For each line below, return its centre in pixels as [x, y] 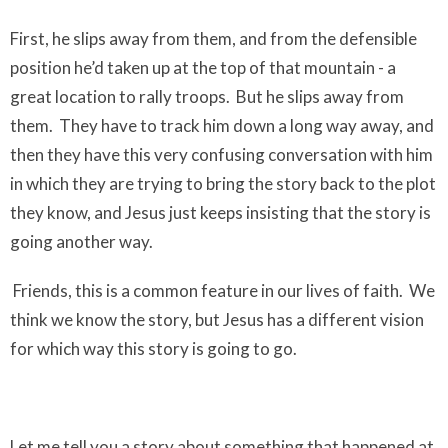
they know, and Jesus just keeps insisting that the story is [220, 212]
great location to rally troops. [120, 96]
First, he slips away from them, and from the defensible [213, 38]
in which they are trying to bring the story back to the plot [223, 183]
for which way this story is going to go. [153, 348]
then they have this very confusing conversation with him [221, 154]
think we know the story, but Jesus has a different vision [217, 319]
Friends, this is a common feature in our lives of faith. [208, 290]
